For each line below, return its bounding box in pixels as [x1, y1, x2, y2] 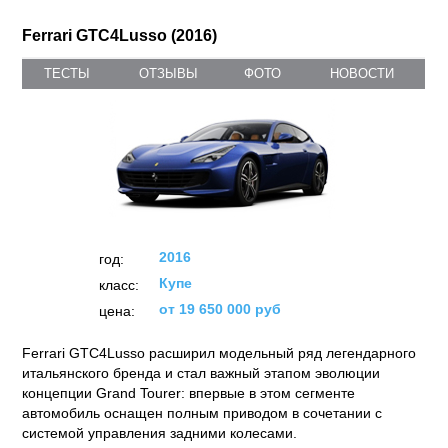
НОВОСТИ [329, 66, 394, 81]
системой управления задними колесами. [22, 425, 298, 441]
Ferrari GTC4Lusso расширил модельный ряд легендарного [22, 345, 417, 361]
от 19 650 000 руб [158, 301, 281, 317]
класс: [98, 277, 139, 293]
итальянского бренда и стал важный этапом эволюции [22, 365, 381, 381]
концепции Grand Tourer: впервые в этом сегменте [22, 385, 356, 401]
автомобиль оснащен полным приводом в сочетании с [22, 405, 383, 421]
